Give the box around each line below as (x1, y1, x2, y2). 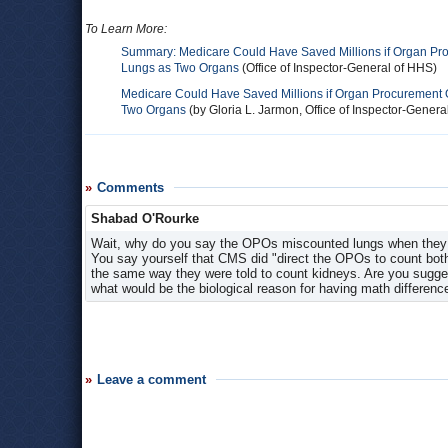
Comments (97, 180, 164, 195)
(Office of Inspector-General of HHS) (239, 61, 437, 75)
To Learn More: (85, 22, 167, 36)
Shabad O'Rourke (91, 211, 199, 226)
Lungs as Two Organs (121, 61, 239, 75)
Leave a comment (97, 372, 206, 387)
